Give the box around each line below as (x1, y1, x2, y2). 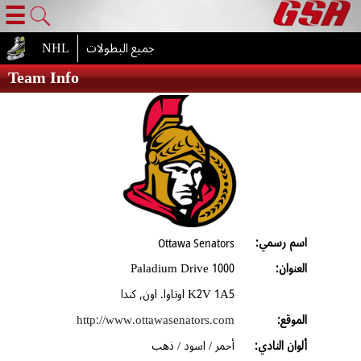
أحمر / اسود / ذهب (151, 333, 234, 359)
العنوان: (275, 255, 307, 281)
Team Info (8, 61, 79, 95)
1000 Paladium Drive (211, 255, 234, 281)
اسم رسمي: (255, 230, 307, 255)
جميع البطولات (86, 35, 154, 62)
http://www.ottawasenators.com (76, 307, 234, 333)
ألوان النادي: (254, 333, 307, 359)
